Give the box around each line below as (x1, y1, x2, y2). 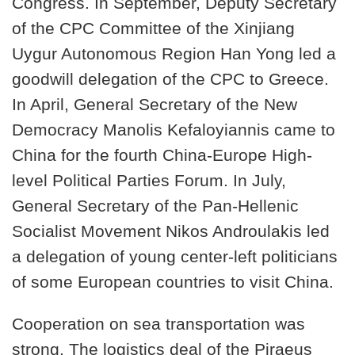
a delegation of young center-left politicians (12, 246, 338, 266)
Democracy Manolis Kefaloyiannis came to (12, 120, 335, 139)
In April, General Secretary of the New (12, 94, 297, 114)
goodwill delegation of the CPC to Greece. (12, 69, 329, 89)
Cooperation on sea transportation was (12, 314, 305, 334)
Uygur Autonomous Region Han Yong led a (12, 44, 336, 63)
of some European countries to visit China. (12, 272, 334, 292)
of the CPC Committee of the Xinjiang (12, 18, 295, 38)
